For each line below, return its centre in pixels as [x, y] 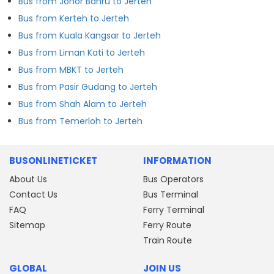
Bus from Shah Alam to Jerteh [83, 104]
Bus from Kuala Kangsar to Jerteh [90, 35]
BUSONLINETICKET [53, 160]
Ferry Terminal [174, 209]
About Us [28, 179]
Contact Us [33, 194]
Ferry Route [167, 225]
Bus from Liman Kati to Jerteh [82, 52]
